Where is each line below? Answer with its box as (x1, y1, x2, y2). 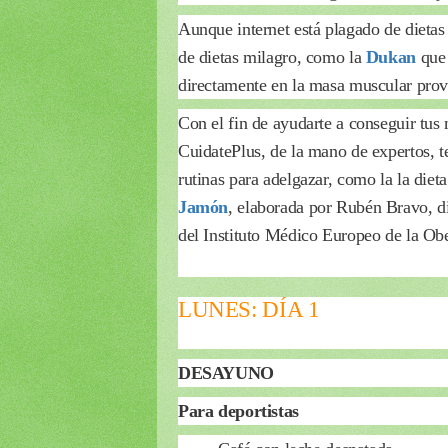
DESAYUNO (178, 362, 274, 383)
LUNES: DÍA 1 (178, 296, 320, 322)
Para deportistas (178, 400, 299, 421)
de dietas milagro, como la (178, 46, 366, 67)
